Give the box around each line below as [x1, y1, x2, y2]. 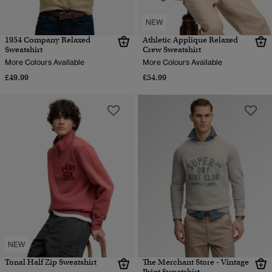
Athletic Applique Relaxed [142, 34, 238, 45]
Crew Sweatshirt [142, 44, 201, 55]
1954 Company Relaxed [5, 34, 90, 45]
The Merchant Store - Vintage [142, 256, 249, 267]
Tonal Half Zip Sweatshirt [5, 256, 97, 267]
